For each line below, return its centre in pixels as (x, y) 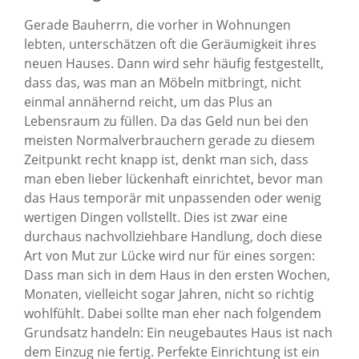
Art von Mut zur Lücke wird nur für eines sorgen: (169, 255)
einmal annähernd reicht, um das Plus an (148, 101)
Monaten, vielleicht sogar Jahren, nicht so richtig (169, 294)
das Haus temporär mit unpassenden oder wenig (173, 198)
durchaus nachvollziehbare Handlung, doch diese (173, 236)
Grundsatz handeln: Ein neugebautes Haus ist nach (178, 332)
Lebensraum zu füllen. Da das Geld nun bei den (166, 121)
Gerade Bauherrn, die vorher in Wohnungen (157, 24)
